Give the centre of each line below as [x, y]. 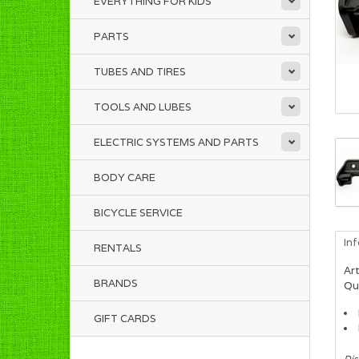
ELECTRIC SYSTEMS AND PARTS [176, 142]
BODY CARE [125, 177]
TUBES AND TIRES [140, 72]
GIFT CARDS [125, 319]
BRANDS [116, 283]
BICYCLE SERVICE [138, 213]
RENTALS [118, 248]
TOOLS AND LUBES [143, 107]
